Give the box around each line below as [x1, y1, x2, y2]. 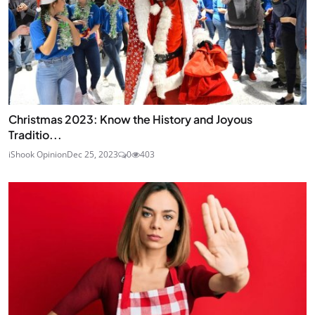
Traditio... [8, 127, 62, 142]
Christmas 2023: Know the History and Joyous [8, 111, 252, 127]
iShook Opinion [8, 148, 67, 160]
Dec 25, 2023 [67, 148, 118, 160]
